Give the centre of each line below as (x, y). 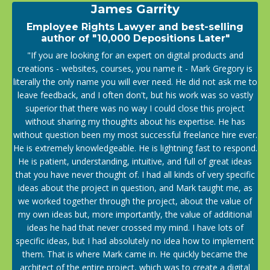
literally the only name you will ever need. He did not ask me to (135, 81)
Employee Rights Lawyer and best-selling (135, 27)
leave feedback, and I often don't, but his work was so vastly (135, 95)
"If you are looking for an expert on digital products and (135, 55)
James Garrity (135, 9)
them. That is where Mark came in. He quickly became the (135, 254)
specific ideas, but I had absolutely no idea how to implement (135, 240)
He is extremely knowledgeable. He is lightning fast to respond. (135, 148)
